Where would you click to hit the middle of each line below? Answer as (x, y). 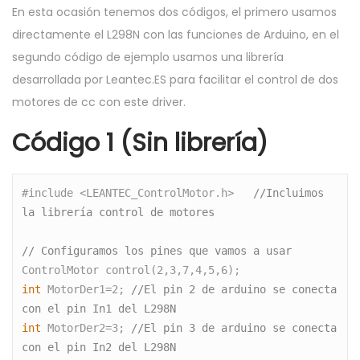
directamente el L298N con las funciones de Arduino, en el (176, 35)
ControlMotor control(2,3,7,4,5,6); (138, 270)
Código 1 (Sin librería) (140, 143)
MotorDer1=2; (86, 290)
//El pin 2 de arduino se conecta (234, 290)
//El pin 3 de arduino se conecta (234, 328)
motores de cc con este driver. (99, 102)
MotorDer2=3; (86, 328)
